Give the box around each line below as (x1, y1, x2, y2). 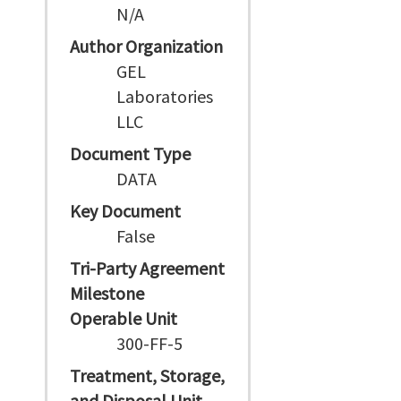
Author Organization (70, 35, 223, 57)
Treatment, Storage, (70, 364, 225, 387)
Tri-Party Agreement (70, 257, 225, 279)
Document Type (70, 142, 191, 165)
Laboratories (116, 85, 214, 107)
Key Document (70, 200, 181, 222)
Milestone (70, 282, 144, 304)
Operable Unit (70, 307, 177, 329)
